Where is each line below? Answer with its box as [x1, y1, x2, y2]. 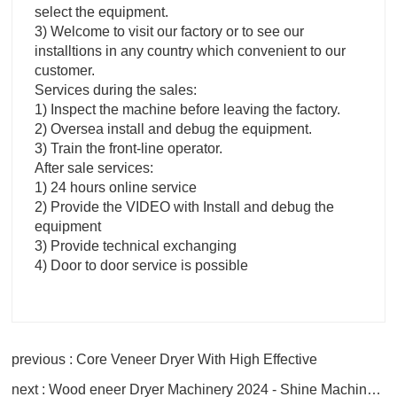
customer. [35, 63, 95, 79]
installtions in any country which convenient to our [35, 43, 346, 59]
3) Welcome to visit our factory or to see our [35, 24, 304, 40]
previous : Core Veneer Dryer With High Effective [12, 352, 317, 368]
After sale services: [35, 160, 153, 176]
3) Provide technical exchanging [35, 238, 237, 254]
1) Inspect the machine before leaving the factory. [35, 102, 340, 118]
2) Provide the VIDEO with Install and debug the [35, 199, 334, 215]
